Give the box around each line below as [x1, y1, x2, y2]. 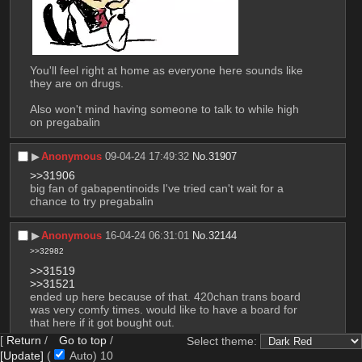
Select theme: [187, 335, 260, 347]
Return [6, 334, 41, 347]
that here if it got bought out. [29, 315, 175, 329]
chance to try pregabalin [29, 195, 154, 208]
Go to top [59, 334, 107, 347]
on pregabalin [29, 116, 100, 129]
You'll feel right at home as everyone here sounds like [29, 64, 303, 78]
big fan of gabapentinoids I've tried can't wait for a [29, 182, 284, 196]
